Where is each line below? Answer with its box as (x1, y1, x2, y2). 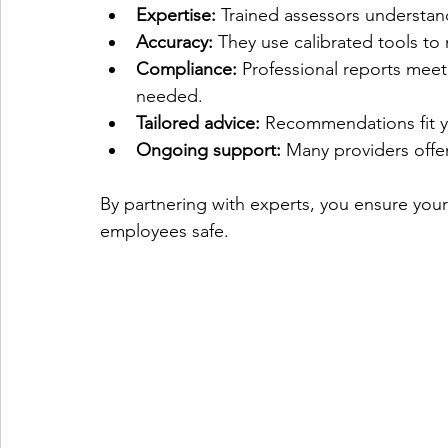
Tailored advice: (136, 112, 260, 135)
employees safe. (100, 220, 229, 243)
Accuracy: (136, 31, 213, 54)
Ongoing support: (136, 139, 281, 162)
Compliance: (136, 58, 237, 81)
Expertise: (136, 4, 216, 27)
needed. (136, 85, 203, 108)
